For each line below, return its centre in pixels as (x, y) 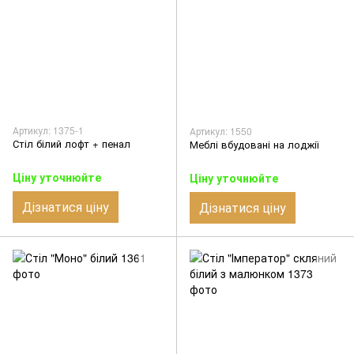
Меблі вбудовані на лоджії (254, 144)
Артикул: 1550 (221, 130)
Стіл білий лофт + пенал (72, 143)
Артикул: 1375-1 (48, 130)
